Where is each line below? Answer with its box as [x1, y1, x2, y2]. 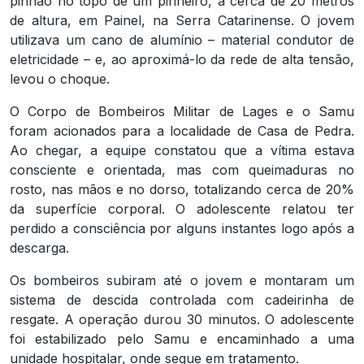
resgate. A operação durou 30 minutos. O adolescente [10, 310, 354, 327]
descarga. [10, 239, 69, 256]
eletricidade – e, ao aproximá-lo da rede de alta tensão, [10, 50, 354, 67]
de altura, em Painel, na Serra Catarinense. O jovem [10, 11, 354, 28]
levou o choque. [10, 70, 110, 87]
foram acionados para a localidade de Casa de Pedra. [10, 122, 354, 139]
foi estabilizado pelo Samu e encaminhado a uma [10, 330, 354, 347]
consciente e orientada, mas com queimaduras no [10, 161, 354, 178]
